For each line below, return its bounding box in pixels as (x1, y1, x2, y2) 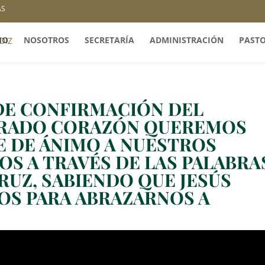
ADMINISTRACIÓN (150, 34, 224, 46)
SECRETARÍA (85, 34, 134, 46)
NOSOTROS (24, 34, 69, 46)
